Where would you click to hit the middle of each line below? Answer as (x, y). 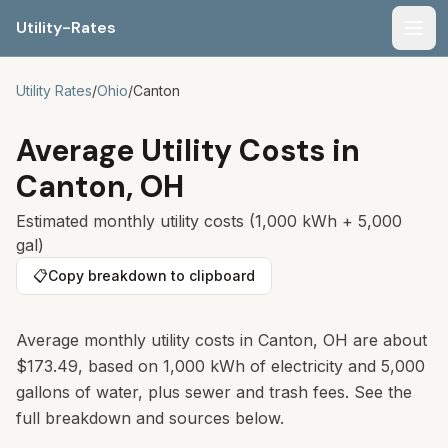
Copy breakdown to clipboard (151, 275)
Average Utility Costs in (188, 150)
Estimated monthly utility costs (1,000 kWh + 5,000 (209, 221)
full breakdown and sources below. (150, 418)
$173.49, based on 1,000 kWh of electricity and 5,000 (220, 366)
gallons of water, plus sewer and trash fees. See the (214, 392)
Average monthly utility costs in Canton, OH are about (221, 340)
